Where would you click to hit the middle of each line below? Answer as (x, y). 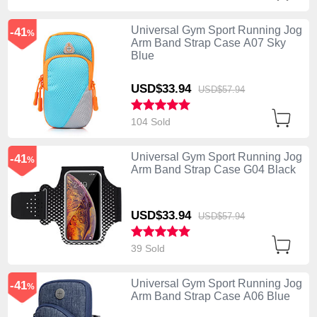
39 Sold (149, 248)
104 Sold (152, 121)
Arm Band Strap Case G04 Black (213, 169)
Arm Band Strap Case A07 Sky (208, 42)
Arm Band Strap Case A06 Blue (210, 296)
